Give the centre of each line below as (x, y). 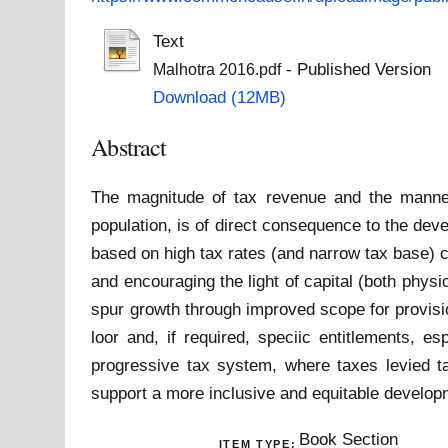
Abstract (129, 147)
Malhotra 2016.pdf (216, 70)
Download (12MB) (219, 97)
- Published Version (355, 69)
